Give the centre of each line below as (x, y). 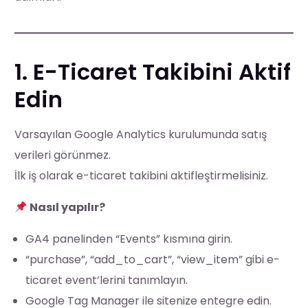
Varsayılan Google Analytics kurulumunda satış (141, 134)
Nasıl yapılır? (68, 207)
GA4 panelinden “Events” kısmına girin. (129, 239)
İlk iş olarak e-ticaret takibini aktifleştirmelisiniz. (142, 175)
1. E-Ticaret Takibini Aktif (153, 71)
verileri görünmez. (63, 155)
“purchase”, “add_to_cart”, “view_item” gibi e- (153, 259)
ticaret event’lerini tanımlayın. (107, 280)
